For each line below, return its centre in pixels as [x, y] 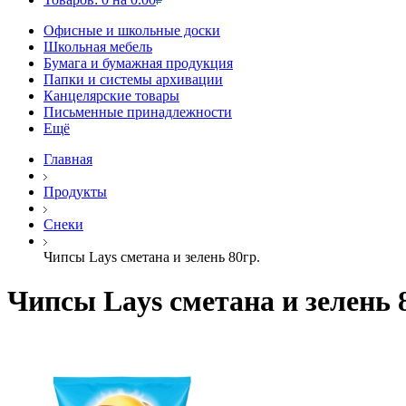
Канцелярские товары [111, 96]
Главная [68, 159]
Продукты [75, 192]
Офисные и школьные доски [132, 30]
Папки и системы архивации [133, 79]
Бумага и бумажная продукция [138, 63]
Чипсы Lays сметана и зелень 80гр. [152, 257]
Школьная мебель [98, 47]
